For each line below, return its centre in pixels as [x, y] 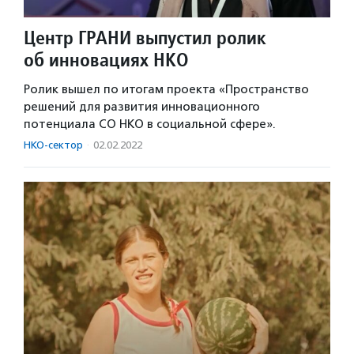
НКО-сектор [53, 145]
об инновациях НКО [106, 60]
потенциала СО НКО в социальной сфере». [150, 124]
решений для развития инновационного [142, 107]
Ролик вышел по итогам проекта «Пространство [166, 90]
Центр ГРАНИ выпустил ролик [145, 38]
